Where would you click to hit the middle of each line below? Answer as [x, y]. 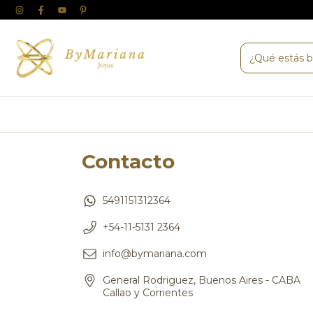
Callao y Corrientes [148, 293]
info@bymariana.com [155, 254]
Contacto [128, 161]
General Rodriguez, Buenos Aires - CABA [202, 280]
